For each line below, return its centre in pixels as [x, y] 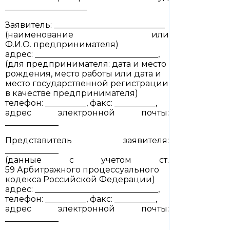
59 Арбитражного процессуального [82, 170]
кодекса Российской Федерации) [80, 179]
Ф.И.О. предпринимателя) [62, 44]
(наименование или [87, 35]
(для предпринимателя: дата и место [86, 64]
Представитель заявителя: [87, 140]
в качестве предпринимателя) [72, 93]
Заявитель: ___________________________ [85, 25]
